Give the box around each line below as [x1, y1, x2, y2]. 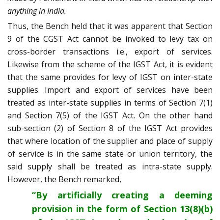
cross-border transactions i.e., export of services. [7, 46, 213, 57]
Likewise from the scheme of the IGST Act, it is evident [7, 59, 213, 70]
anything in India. [7, 5, 66, 17]
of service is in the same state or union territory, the [7, 148, 213, 160]
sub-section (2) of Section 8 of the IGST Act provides [7, 123, 213, 134]
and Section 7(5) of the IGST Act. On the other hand [7, 110, 213, 121]
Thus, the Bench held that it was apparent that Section [7, 21, 213, 32]
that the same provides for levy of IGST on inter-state [7, 72, 213, 83]
